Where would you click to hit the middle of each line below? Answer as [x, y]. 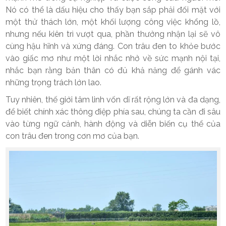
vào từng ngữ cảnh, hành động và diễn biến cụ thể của [113, 124]
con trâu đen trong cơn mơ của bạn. [73, 136]
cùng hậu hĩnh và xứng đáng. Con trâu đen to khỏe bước [113, 46]
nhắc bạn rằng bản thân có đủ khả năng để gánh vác [113, 71]
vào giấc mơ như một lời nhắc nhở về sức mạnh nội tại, [113, 59]
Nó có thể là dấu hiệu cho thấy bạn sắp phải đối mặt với [113, 10]
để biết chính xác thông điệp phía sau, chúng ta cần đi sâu [113, 112]
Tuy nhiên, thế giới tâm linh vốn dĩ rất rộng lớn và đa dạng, [113, 100]
